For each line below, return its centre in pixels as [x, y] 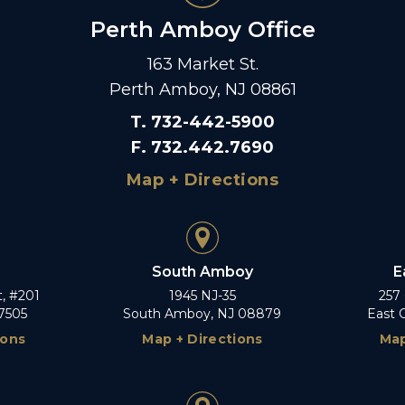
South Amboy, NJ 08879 [202, 313]
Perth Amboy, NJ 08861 [202, 89]
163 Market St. [202, 64]
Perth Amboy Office [202, 29]
